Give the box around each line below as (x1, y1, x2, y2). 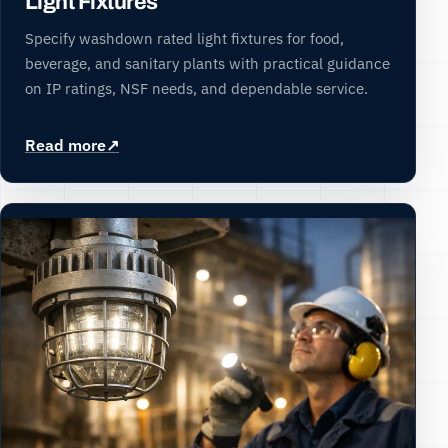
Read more (25, 135, 106, 156)
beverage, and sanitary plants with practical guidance (25, 53, 390, 74)
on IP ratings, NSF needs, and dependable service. (25, 78, 368, 99)
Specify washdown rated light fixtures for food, (25, 28, 344, 49)
